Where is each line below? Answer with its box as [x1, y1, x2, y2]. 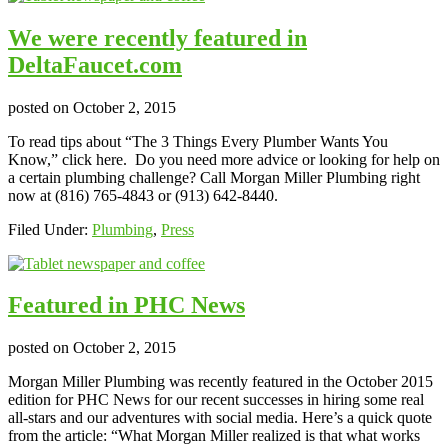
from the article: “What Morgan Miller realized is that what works [8, 427, 420, 445]
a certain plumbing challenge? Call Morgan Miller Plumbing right [8, 168, 420, 186]
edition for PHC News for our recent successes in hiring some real [8, 391, 424, 409]
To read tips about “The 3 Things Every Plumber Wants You [8, 132, 388, 150]
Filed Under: [8, 220, 92, 238]
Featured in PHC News [8, 292, 245, 319]
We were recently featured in [8, 24, 307, 51]
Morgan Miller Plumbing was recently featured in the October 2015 [8, 373, 433, 391]
